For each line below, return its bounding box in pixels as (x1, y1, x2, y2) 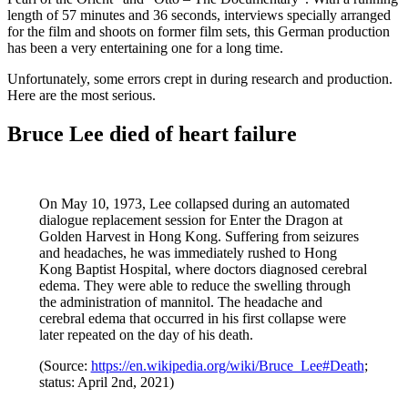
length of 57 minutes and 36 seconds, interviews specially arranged (7, 6, 391, 23)
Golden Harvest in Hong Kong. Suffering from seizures (38, 228, 359, 244)
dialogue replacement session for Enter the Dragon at (38, 211, 342, 228)
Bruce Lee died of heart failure (7, 121, 297, 146)
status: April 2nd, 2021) (38, 373, 174, 390)
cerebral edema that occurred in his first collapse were (38, 310, 346, 326)
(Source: (38, 357, 91, 373)
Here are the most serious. (7, 87, 156, 103)
